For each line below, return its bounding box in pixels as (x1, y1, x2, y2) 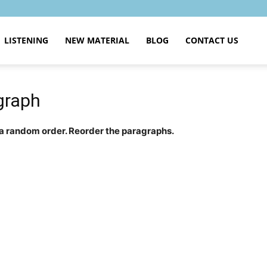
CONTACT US (185, 35, 238, 46)
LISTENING (4, 35, 48, 46)
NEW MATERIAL (65, 35, 129, 46)
